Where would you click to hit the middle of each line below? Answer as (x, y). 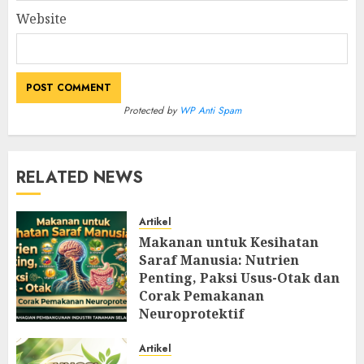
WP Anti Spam (210, 111)
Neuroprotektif (192, 314)
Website (41, 19)
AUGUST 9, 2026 (193, 335)
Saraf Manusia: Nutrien (219, 260)
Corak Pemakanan (201, 296)
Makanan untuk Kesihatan (229, 243)
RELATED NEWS (80, 178)
